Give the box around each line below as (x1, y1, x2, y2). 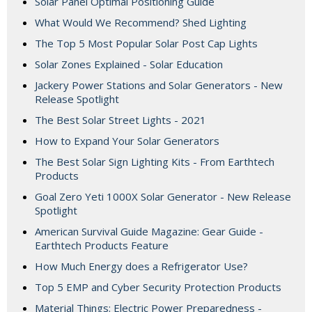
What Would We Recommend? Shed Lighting (35, 15, 247, 30)
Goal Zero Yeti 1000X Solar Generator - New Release (35, 189, 291, 204)
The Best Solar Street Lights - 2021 (35, 113, 206, 127)
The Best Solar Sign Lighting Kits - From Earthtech (35, 155, 274, 169)
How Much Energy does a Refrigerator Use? (35, 259, 248, 274)
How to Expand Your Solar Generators (35, 134, 219, 148)
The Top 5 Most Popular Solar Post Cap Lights (35, 36, 258, 51)
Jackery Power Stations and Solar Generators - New (35, 78, 283, 93)
